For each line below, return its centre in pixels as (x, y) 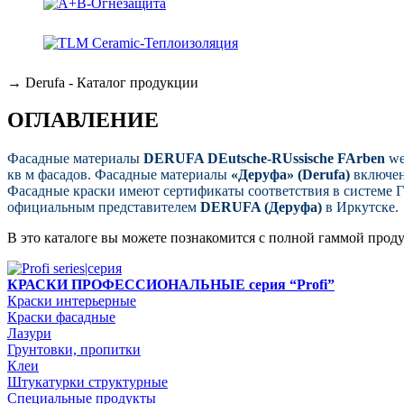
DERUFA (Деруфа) (261, 207)
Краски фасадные (61, 317)
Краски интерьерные (72, 301)
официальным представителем (104, 207)
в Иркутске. (360, 207)
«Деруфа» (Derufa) (292, 175)
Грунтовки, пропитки (74, 350)
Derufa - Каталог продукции (110, 82)
